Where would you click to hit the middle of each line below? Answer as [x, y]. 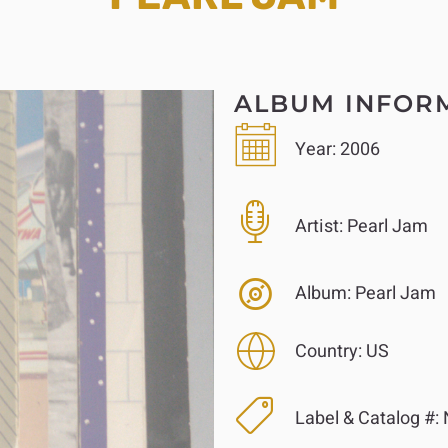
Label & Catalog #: [366, 419]
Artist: [318, 226]
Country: [328, 351]
